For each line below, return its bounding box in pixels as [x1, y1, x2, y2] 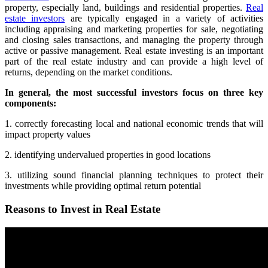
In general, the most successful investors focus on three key [5, 87, 263, 98]
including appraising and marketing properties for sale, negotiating [5, 24, 263, 35]
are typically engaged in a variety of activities [65, 13, 264, 24]
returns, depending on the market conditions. [5, 67, 172, 78]
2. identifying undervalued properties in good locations [5, 150, 211, 160]
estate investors [5, 13, 65, 24]
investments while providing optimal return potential [5, 181, 201, 191]
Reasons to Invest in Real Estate [5, 202, 160, 215]
